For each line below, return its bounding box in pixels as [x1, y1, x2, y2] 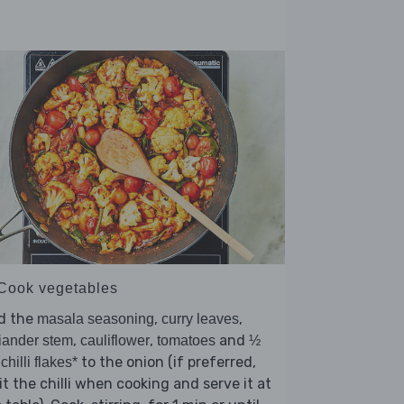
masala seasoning [37, 311, 154, 327]
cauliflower [80, 333, 150, 349]
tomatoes [157, 333, 216, 349]
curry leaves [161, 311, 239, 327]
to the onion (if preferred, [78, 353, 256, 372]
